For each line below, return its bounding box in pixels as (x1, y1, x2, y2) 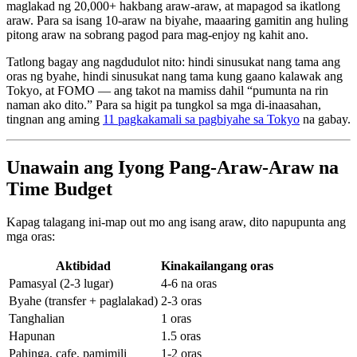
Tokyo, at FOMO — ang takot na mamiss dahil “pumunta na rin (6, 83, 328, 97)
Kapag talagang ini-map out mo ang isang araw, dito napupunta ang (6, 215, 346, 229)
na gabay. (300, 112, 351, 126)
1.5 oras (161, 329, 201, 343)
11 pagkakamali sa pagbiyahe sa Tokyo (103, 112, 300, 126)
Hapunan (9, 329, 55, 343)
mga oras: (6, 229, 55, 244)
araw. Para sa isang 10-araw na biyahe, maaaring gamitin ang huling (6, 13, 348, 27)
